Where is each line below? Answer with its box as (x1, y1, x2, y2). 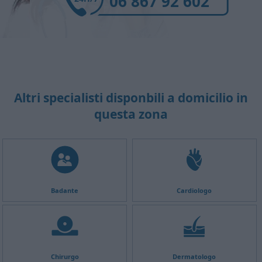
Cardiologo (177, 185, 212, 195)
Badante (51, 185, 79, 195)
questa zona (94, 105, 168, 122)
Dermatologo (173, 251, 216, 261)
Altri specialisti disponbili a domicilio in (14, 89, 248, 106)
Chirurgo (50, 251, 79, 261)
